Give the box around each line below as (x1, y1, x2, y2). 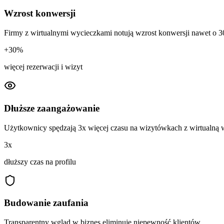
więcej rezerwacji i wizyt (4, 62, 82, 71)
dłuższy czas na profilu (4, 157, 76, 166)
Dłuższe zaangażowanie (4, 102, 99, 113)
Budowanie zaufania (4, 197, 88, 208)
